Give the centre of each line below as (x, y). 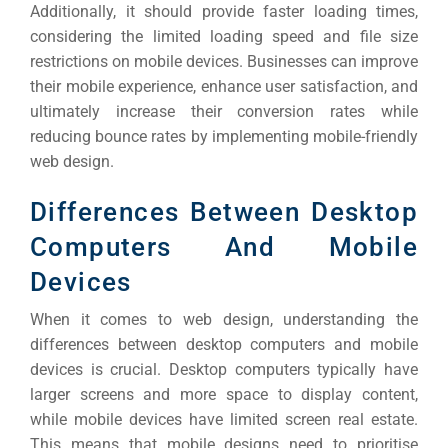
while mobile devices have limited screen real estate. (224, 419)
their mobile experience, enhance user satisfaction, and (224, 86)
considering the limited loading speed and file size (224, 36)
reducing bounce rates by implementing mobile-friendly (224, 136)
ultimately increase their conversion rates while (224, 111)
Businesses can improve (332, 61)
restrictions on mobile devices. (138, 61)
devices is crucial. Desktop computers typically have (224, 369)
